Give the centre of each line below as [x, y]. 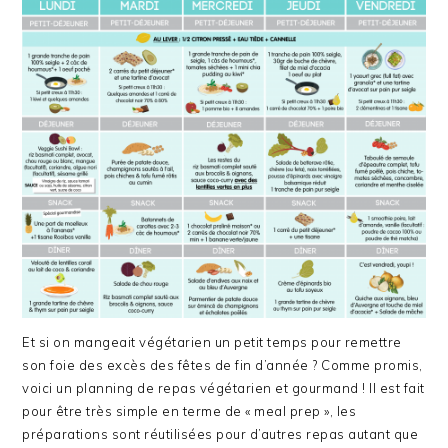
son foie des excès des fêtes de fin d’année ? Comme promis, [222, 365]
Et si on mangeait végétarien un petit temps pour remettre [212, 342]
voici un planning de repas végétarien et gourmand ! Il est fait [223, 388]
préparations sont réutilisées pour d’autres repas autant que [220, 434]
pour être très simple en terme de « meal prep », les [189, 411]
